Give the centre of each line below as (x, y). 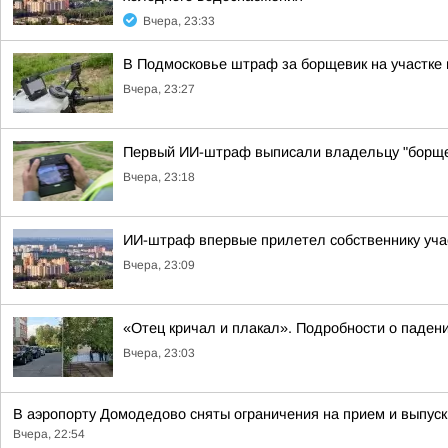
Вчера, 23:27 (159, 89)
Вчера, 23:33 (179, 21)
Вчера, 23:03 (159, 353)
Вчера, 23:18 (159, 177)
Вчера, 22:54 (49, 434)
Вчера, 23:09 (159, 265)
